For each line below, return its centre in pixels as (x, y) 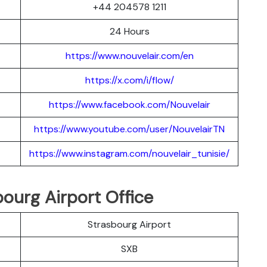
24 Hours (129, 31)
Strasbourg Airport (129, 224)
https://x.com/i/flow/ (129, 80)
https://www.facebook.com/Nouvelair (129, 104)
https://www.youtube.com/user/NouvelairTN (129, 129)
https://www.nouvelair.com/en (129, 55)
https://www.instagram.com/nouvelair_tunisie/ (129, 153)
